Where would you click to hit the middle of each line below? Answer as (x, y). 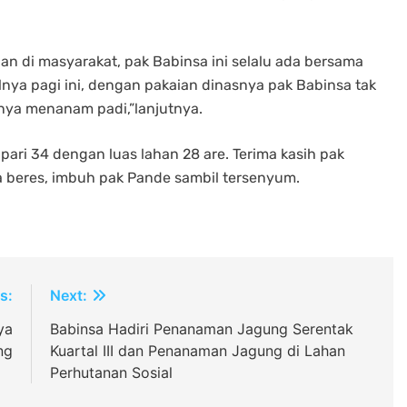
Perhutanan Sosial (111, 372)
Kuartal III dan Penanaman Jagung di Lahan (197, 351)
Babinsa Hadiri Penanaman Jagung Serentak (201, 329)
